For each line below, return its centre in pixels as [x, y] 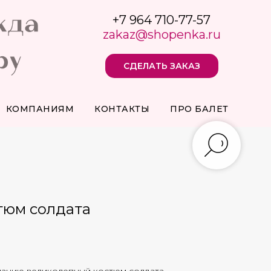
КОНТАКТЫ [122, 109]
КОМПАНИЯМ [40, 109]
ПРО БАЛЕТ [199, 109]
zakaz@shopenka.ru [162, 34]
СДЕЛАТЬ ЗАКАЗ [162, 66]
